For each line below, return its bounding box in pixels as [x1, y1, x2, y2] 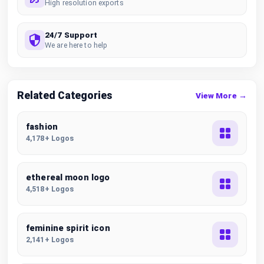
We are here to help [45, 40, 108, 49]
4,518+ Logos [26, 184, 74, 193]
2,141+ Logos [26, 235, 74, 244]
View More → [195, 91, 247, 100]
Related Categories [17, 89, 112, 101]
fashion [26, 122, 58, 132]
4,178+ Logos [26, 134, 74, 143]
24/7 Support [45, 29, 98, 39]
